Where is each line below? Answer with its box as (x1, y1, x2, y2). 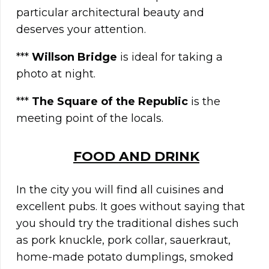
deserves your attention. (16, 23, 146, 37)
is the (191, 95, 220, 109)
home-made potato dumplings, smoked (16, 250, 234, 264)
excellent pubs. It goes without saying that (16, 200, 245, 214)
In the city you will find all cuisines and (16, 183, 224, 197)
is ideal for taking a (120, 50, 223, 64)
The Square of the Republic (32, 95, 191, 109)
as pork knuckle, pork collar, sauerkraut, (16, 234, 231, 247)
